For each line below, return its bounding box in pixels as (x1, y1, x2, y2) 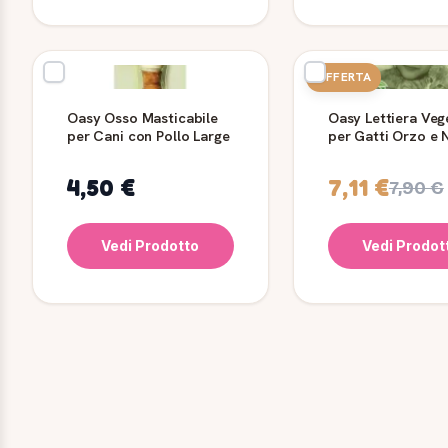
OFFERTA (315, 69, 372, 86)
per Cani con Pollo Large (67, 126, 230, 146)
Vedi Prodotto (101, 237, 200, 255)
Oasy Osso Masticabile (67, 108, 218, 128)
